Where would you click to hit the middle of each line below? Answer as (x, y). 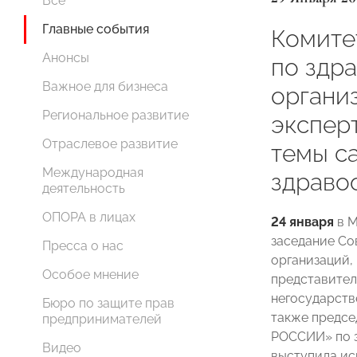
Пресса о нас (83, 246)
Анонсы (66, 58)
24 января (302, 222)
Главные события (96, 29)
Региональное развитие (116, 115)
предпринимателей (102, 319)
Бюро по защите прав (108, 303)
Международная (93, 173)
